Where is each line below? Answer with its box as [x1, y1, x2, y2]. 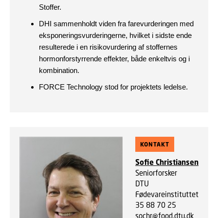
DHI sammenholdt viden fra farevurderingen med [39, 19, 194, 28]
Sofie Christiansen [135, 158, 199, 166]
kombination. [39, 66, 81, 74]
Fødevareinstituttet [135, 190, 199, 199]
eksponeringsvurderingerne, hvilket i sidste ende [39, 31, 192, 39]
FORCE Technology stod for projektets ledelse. [39, 83, 188, 91]
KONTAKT [140, 141, 169, 148]
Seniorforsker [135, 168, 177, 177]
